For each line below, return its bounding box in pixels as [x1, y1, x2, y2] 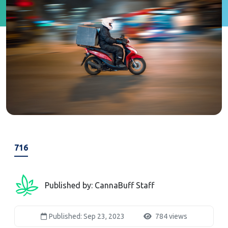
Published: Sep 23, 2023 [49, 212, 125, 221]
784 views [154, 212, 187, 221]
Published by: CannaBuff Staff [45, 181, 154, 190]
